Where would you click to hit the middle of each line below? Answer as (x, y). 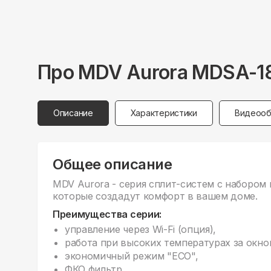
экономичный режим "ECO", (132, 256)
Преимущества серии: (107, 214)
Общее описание (113, 165)
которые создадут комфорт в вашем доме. (155, 196)
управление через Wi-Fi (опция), (141, 230)
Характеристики (164, 113)
